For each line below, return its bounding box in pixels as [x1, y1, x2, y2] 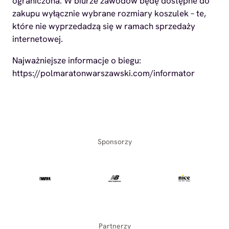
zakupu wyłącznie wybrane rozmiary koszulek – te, [12, 7, 206, 19]
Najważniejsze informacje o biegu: [12, 54, 141, 66]
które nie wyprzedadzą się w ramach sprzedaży [12, 20, 195, 32]
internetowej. [12, 33, 63, 44]
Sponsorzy [97, 136, 132, 146]
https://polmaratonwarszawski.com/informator [12, 67, 195, 79]
